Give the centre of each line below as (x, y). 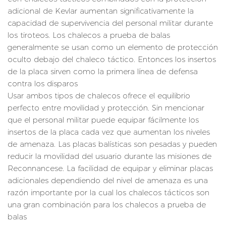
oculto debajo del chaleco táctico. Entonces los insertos (112, 60)
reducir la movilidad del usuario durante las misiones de (109, 156)
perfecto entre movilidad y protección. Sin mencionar (106, 108)
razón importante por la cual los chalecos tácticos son (108, 193)
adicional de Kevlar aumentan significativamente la (101, 11)
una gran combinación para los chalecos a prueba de (107, 205)
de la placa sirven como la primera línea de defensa (103, 72)
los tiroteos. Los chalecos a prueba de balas (89, 35)
